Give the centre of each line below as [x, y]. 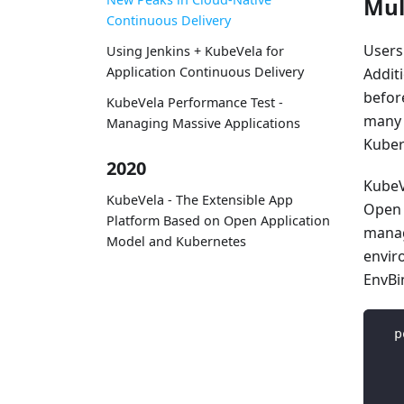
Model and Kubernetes [176, 242]
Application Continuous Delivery [205, 72]
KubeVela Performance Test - [195, 103]
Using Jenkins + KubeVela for [195, 51]
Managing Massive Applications [203, 124]
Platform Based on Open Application [218, 221]
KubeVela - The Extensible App [200, 200]
